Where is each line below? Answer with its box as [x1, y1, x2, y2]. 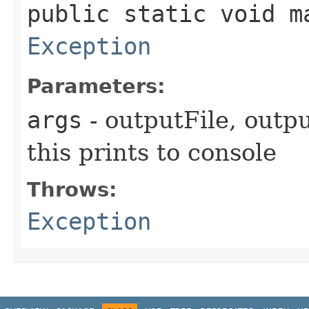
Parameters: [27, 74, 166, 98]
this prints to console [27, 138, 277, 166]
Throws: [27, 177, 117, 201]
